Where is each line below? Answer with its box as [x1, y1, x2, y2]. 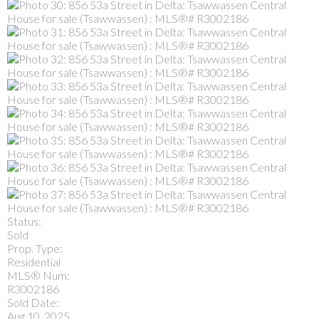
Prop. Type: [7, 241, 63, 255]
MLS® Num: [7, 268, 70, 282]
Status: [7, 214, 41, 228]
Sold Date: [7, 295, 59, 309]
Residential [7, 254, 61, 268]
